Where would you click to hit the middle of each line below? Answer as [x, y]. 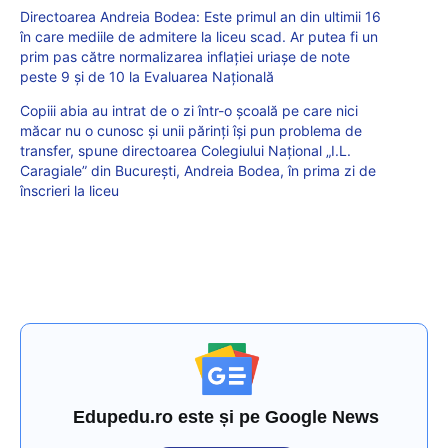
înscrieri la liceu [69, 191]
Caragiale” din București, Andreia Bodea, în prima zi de [198, 171]
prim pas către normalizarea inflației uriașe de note [185, 57]
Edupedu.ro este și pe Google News [226, 417]
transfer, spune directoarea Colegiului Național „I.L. [185, 151]
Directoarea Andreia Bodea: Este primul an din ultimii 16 [200, 17]
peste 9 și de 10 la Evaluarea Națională [147, 77]
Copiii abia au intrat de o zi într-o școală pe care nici [189, 111]
